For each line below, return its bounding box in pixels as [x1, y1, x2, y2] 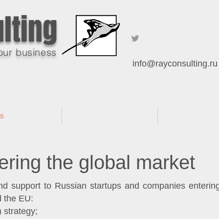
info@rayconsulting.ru [132, 59, 218, 68]
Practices [165, 110, 198, 120]
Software [69, 110, 100, 120]
